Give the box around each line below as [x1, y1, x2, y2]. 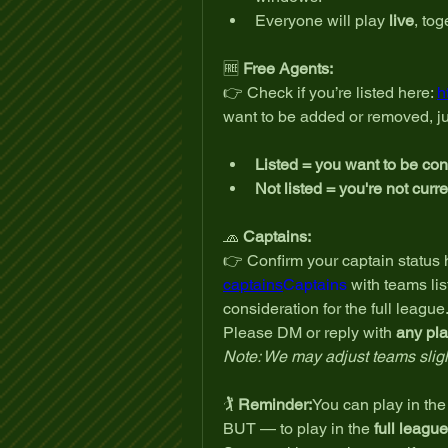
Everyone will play [255, 10, 389, 30]
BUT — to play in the [223, 418, 374, 438]
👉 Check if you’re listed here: [223, 82, 437, 102]
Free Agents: [243, 58, 333, 78]
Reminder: [238, 394, 312, 414]
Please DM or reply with [223, 322, 396, 342]
